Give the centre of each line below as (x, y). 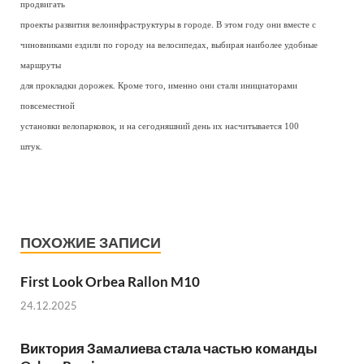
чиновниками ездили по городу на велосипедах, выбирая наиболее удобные (169, 45)
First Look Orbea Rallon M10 (110, 282)
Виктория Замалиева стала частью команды (169, 348)
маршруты (41, 65)
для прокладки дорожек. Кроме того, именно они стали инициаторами (159, 86)
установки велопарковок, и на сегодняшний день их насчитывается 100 (160, 126)
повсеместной (48, 106)
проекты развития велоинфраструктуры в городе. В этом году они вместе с (168, 25)
